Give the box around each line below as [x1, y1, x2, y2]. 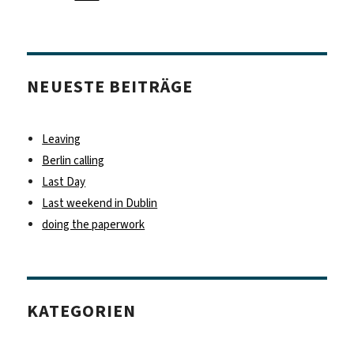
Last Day [42, 173, 86, 190]
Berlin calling [42, 152, 105, 168]
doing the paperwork [42, 216, 145, 232]
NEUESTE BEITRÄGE [27, 75, 193, 99]
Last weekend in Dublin [42, 194, 158, 211]
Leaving [42, 130, 81, 147]
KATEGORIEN [27, 299, 136, 323]
